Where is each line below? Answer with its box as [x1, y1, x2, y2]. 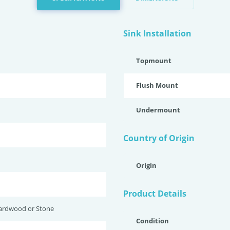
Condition [136, 216, 169, 225]
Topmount [136, 56, 171, 65]
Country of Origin [123, 132, 195, 144]
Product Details [123, 188, 186, 199]
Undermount [136, 105, 180, 114]
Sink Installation [123, 28, 191, 39]
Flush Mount [136, 81, 178, 90]
